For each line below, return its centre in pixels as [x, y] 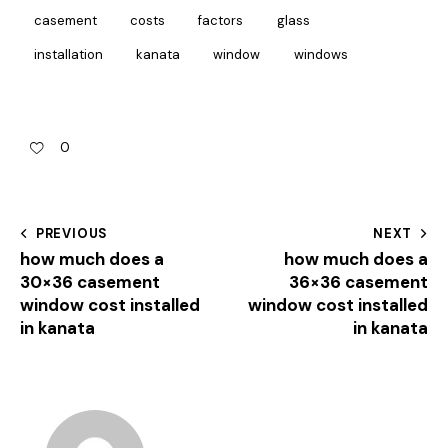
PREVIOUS [72, 234]
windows [320, 54]
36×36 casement [358, 282]
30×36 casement [90, 282]
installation [68, 54]
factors [221, 20]
